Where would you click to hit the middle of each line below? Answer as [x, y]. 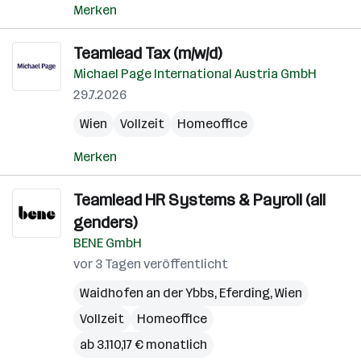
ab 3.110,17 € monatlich [143, 344]
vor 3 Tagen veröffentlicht [151, 264]
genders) [105, 222]
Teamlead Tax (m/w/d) [147, 53]
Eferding [245, 293]
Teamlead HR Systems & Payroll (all [199, 200]
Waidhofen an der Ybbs [147, 293]
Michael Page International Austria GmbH [195, 74]
